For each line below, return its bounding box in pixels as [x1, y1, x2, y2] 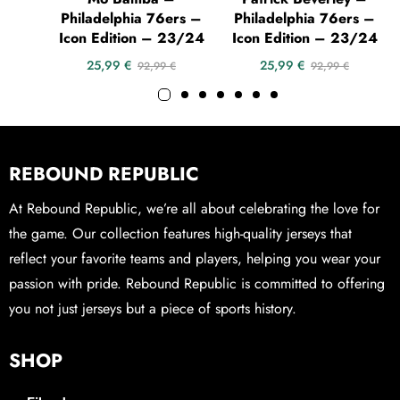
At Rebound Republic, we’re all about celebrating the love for [9, 197, 379, 219]
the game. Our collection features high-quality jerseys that [9, 222, 352, 244]
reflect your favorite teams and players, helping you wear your [9, 247, 380, 269]
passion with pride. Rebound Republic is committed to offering [9, 272, 385, 294]
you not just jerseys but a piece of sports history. [9, 297, 296, 319]
